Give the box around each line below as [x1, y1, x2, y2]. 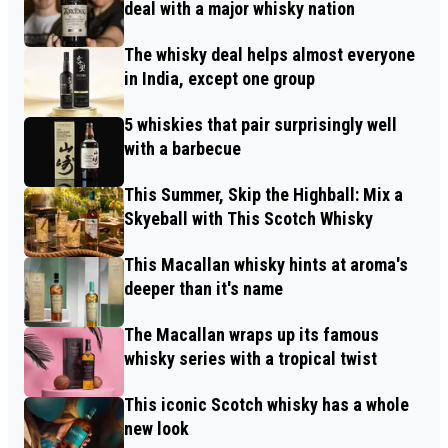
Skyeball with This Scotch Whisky [124, 207, 373, 229]
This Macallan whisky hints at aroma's [124, 253, 408, 275]
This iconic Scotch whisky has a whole [124, 393, 409, 415]
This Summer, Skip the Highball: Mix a [124, 183, 403, 205]
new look [124, 417, 189, 439]
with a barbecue [124, 137, 241, 159]
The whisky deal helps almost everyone [124, 43, 415, 65]
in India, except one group [124, 67, 315, 89]
